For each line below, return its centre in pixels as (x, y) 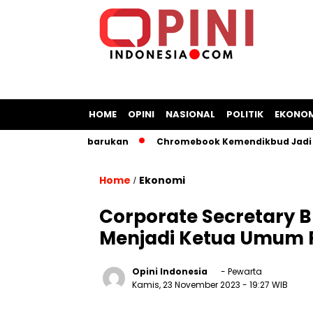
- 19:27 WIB (265, 285)
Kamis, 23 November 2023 (187, 285)
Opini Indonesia (170, 271)
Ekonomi (162, 180)
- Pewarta (240, 271)
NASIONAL (190, 114)
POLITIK (245, 114)
